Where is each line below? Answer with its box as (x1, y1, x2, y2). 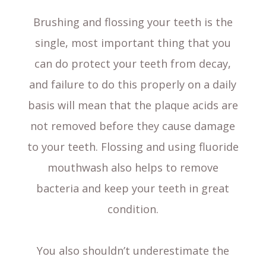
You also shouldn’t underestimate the (36, 243, 229, 258)
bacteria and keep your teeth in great (36, 181, 230, 196)
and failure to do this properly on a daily (29, 77, 237, 92)
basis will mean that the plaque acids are (27, 98, 238, 113)
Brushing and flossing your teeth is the (33, 15, 233, 30)
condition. (107, 202, 159, 217)
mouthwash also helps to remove (47, 160, 218, 175)
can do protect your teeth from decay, (34, 56, 232, 71)
